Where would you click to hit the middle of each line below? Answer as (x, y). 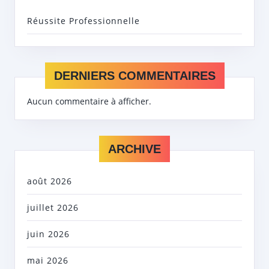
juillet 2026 (53, 208)
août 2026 (50, 181)
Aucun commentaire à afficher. (89, 101)
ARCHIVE (134, 149)
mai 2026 (48, 261)
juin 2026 (48, 234)
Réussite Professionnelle (83, 21)
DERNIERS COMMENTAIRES (134, 76)
